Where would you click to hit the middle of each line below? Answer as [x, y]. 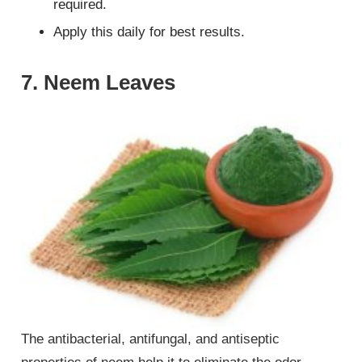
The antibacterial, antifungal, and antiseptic [151, 339]
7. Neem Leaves [99, 82]
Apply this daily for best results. [149, 32]
